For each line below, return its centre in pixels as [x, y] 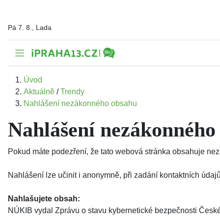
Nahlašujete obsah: [44, 199]
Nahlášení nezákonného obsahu [80, 103]
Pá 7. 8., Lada [30, 27]
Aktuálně [40, 92]
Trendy [72, 92]
